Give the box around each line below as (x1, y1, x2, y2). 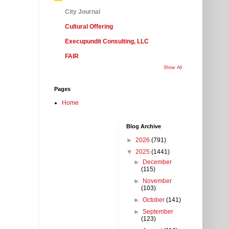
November (143, 177, 172, 185)
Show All (164, 65, 182, 71)
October (143, 196, 167, 204)
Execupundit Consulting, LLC (65, 38, 149, 45)
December (143, 158, 172, 166)
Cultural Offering (65, 23, 113, 31)
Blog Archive (126, 123, 161, 130)
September (143, 208, 174, 216)
